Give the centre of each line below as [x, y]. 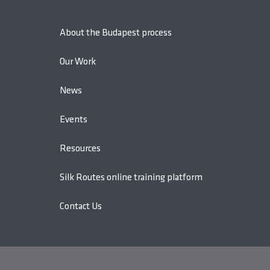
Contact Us [81, 206]
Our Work [78, 62]
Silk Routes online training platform [131, 177]
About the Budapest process [116, 33]
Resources [80, 149]
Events [74, 120]
